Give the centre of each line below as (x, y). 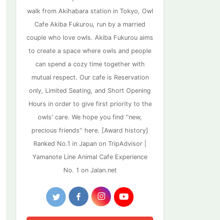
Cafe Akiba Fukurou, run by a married (90, 24)
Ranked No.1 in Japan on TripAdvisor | (90, 143)
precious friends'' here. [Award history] (90, 130)
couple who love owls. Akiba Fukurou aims (90, 37)
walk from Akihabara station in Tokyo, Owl (90, 11)
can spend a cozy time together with (90, 64)
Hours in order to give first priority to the (90, 104)
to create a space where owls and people (90, 51)
